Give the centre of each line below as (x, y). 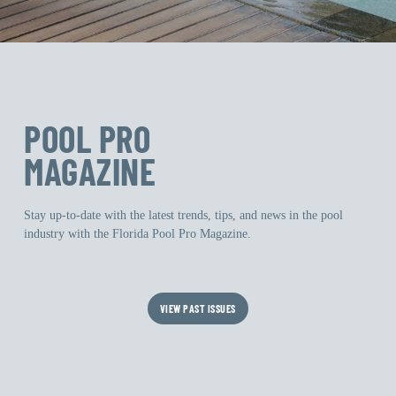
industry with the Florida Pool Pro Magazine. (138, 233)
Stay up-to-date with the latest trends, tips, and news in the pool (184, 215)
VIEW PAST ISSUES (198, 308)
